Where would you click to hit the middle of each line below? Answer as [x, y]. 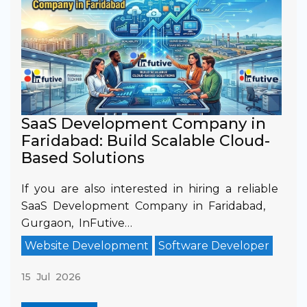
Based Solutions [83, 158]
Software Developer [214, 245]
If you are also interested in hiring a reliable [150, 188]
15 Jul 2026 [51, 277]
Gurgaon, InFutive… [77, 223]
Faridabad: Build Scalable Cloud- [146, 140]
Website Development [87, 245]
